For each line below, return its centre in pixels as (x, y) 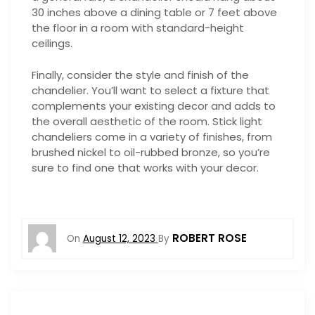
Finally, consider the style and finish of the (140, 75)
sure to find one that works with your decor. (145, 167)
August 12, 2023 (119, 239)
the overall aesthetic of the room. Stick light (147, 121)
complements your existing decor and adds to (154, 105)
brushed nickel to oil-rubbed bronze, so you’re (151, 152)
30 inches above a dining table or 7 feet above (154, 13)
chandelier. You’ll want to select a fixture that (150, 90)
